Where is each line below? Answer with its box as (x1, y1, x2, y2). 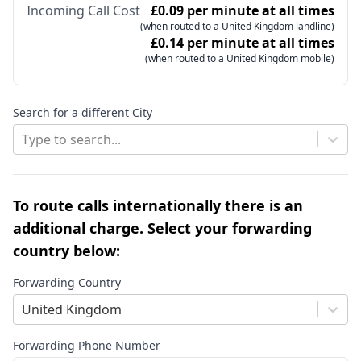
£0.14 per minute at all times (151, 34, 334, 52)
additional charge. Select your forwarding (13, 218, 312, 239)
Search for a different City (13, 105, 152, 121)
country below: (13, 241, 120, 261)
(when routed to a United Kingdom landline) (140, 19, 334, 34)
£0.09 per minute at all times (151, 2, 334, 20)
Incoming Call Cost (27, 2, 140, 20)
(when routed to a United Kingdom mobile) (145, 52, 334, 66)
